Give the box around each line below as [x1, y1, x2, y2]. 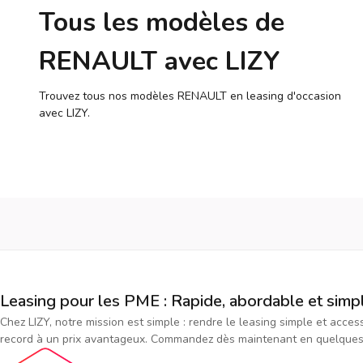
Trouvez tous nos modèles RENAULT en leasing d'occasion [39, 88, 341, 105]
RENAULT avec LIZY [39, 44, 280, 79]
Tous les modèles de [39, 5, 284, 41]
